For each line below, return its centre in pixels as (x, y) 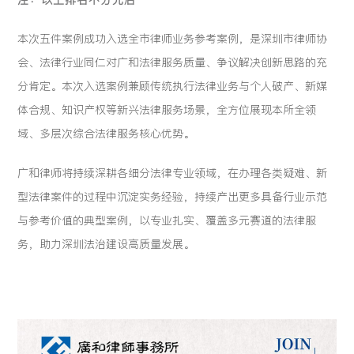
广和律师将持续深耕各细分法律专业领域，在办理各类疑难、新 (173, 173)
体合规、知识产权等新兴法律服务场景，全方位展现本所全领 (167, 110)
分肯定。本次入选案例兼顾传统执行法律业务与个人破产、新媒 (173, 87)
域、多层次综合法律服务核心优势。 (108, 134)
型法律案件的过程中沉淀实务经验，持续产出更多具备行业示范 (173, 197)
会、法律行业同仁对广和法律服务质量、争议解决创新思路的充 (173, 63)
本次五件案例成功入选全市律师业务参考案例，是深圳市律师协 (173, 39)
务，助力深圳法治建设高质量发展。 (106, 245)
